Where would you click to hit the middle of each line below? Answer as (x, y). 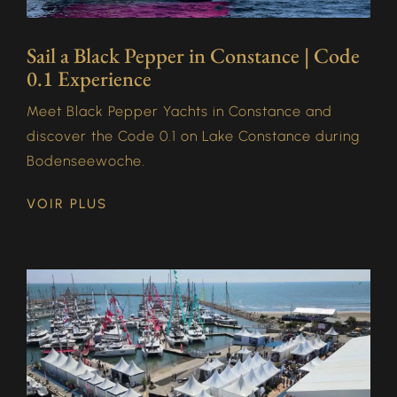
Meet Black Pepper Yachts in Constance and (179, 112)
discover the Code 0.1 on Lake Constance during (193, 136)
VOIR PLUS (67, 204)
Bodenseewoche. (86, 161)
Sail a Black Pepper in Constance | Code (193, 56)
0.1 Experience (89, 79)
